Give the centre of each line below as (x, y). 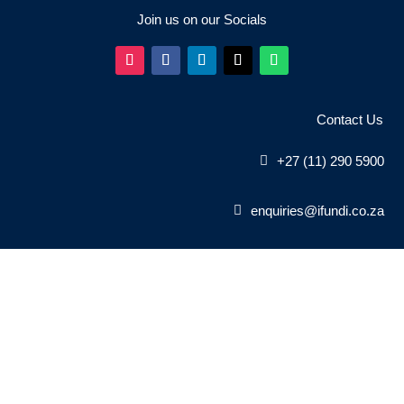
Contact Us (355, 120)
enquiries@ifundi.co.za (318, 211)
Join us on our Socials (202, 19)
